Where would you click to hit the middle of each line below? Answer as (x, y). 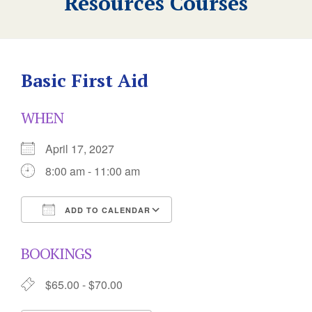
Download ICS (81, 235)
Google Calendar (228, 235)
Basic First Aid (85, 80)
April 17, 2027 (85, 149)
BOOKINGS (56, 253)
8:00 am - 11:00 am (93, 171)
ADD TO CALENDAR (106, 210)
